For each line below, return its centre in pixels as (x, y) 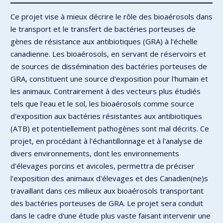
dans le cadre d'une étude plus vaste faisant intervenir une (111, 215)
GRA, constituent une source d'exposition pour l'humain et (109, 78)
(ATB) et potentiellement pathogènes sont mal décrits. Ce (110, 128)
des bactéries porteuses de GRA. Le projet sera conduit (107, 203)
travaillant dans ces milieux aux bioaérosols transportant (107, 190)
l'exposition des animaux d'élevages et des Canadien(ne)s (109, 178)
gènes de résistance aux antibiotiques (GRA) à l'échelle (104, 41)
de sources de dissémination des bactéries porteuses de (109, 66)
